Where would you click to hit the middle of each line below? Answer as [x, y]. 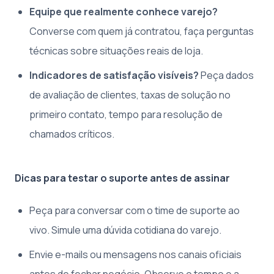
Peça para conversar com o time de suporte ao [135, 210]
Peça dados [226, 75]
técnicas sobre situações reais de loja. [116, 50]
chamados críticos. [72, 134]
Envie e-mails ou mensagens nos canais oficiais [135, 254]
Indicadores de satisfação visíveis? [114, 75]
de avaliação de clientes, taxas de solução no [130, 94]
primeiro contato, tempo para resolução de [126, 114]
